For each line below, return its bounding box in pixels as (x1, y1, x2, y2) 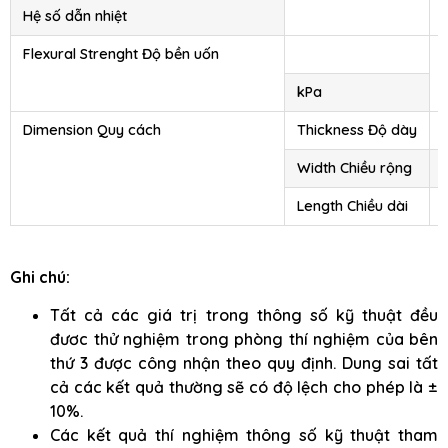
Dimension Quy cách (23, 121, 161, 140)
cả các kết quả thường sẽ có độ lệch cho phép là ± (50, 377, 438, 398)
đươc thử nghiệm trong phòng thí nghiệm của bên (50, 329, 438, 350)
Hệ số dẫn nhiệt (23, 7, 127, 26)
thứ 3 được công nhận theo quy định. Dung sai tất (50, 353, 438, 374)
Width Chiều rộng (297, 159, 412, 178)
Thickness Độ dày (297, 121, 417, 140)
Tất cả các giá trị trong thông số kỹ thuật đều (50, 305, 438, 326)
